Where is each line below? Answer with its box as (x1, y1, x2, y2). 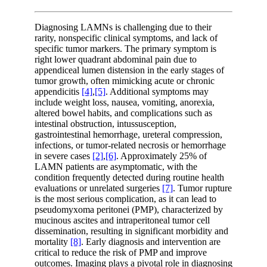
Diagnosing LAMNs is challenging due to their (35, 21, 212, 32)
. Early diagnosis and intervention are (81, 236, 221, 247)
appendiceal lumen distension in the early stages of (35, 64, 224, 75)
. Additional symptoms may (105, 86, 209, 97)
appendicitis (35, 86, 82, 97)
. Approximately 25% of (116, 150, 207, 161)
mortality (35, 236, 70, 247)
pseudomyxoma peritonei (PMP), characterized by (35, 204, 223, 215)
